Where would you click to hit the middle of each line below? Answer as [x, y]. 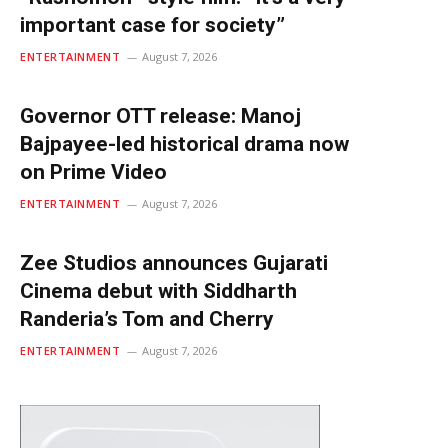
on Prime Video [93, 172]
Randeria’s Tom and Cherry [147, 319]
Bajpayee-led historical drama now [184, 144]
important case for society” [152, 25]
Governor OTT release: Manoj [160, 116]
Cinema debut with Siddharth [158, 291]
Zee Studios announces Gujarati [174, 263]
